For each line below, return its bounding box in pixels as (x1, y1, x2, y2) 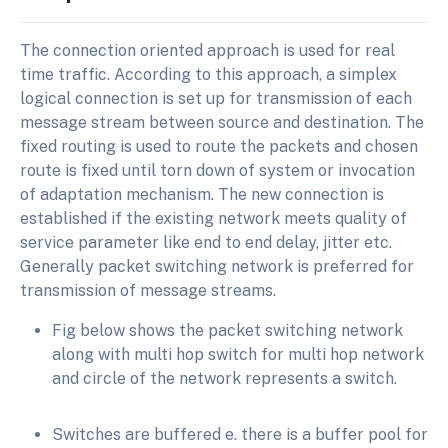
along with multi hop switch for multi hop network (52, 345, 424, 365)
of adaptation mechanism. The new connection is (20, 185, 384, 205)
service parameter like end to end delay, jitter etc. (20, 233, 392, 253)
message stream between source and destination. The (20, 113, 424, 133)
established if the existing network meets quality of (20, 209, 407, 229)
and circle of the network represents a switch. (52, 369, 397, 389)
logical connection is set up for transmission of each (20, 89, 412, 109)
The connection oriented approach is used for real (20, 41, 395, 61)
